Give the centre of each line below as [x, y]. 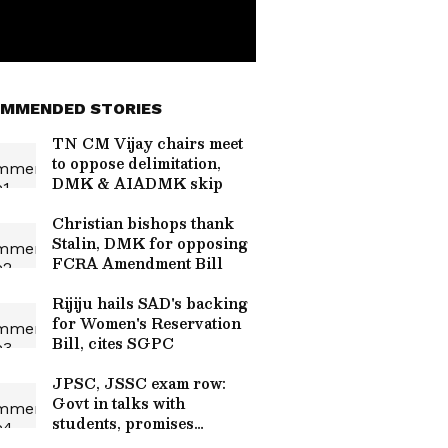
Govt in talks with [118, 403]
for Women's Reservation [146, 323]
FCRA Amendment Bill [137, 263]
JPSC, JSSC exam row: [139, 383]
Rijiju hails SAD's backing [150, 303]
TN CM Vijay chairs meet [147, 143]
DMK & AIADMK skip [137, 183]
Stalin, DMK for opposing [150, 243]
